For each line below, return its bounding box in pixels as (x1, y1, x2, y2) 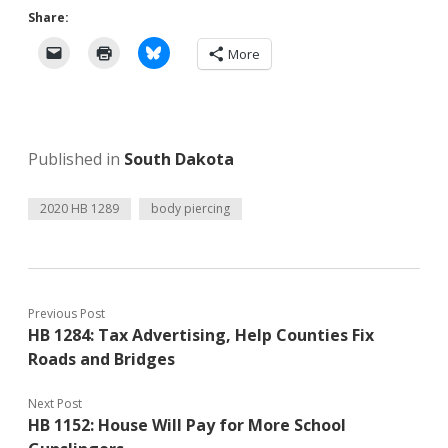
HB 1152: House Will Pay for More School (28, 414, 346, 437)
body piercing (151, 200, 230, 218)
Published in (28, 148, 124, 171)
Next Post (28, 395, 82, 413)
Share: (28, 9, 69, 27)
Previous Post (28, 305, 105, 323)
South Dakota (124, 148, 234, 171)
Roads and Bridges (28, 348, 175, 371)
